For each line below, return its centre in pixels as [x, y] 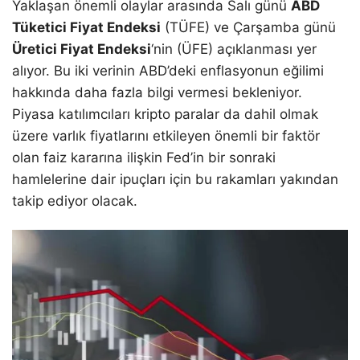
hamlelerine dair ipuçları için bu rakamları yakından [175, 180]
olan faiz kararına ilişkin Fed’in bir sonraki [144, 158]
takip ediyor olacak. [75, 201]
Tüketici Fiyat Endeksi [86, 28]
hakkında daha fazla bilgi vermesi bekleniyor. [157, 93]
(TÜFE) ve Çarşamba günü [248, 28]
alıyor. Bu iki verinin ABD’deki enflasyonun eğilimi [168, 71]
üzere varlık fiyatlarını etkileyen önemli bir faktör [166, 136]
